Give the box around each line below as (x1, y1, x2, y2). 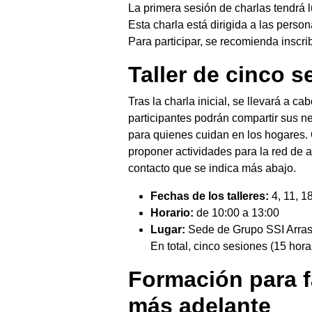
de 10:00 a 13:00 (194, 207, 279, 219)
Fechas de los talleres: (150, 190, 269, 203)
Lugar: (150, 224, 185, 236)
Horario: (150, 207, 194, 219)
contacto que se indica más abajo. (128, 162, 296, 175)
